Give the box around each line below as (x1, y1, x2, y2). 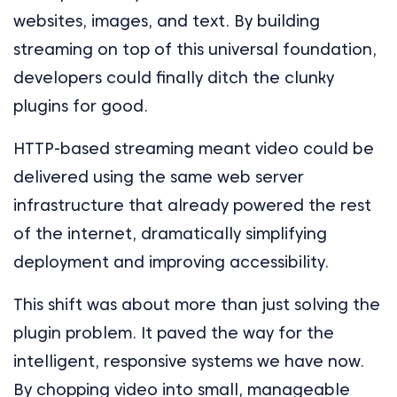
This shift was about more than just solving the (13, 295, 380, 315)
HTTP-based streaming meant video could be (13, 139, 374, 159)
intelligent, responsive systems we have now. (13, 352, 364, 371)
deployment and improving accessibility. (13, 253, 329, 272)
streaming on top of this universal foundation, (13, 40, 377, 59)
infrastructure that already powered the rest (13, 196, 371, 215)
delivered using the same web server (13, 167, 304, 187)
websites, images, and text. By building (13, 12, 320, 31)
